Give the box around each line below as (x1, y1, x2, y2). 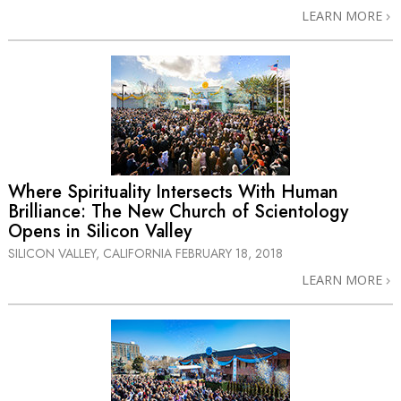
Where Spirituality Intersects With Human (8, 178, 338, 205)
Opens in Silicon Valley (8, 218, 192, 244)
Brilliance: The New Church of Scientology (8, 198, 348, 225)
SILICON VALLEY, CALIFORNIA (8, 243, 175, 262)
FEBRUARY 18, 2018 (175, 243, 283, 262)
